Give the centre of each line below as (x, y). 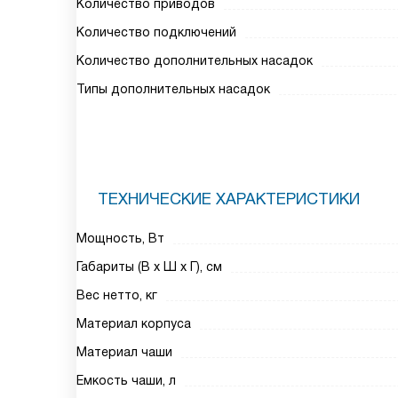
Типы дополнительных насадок (173, 89)
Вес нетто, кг (117, 295)
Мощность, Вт (120, 238)
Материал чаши (124, 352)
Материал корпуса (134, 323)
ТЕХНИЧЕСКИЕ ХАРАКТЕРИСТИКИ (229, 199)
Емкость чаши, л (126, 380)
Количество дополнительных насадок (195, 60)
